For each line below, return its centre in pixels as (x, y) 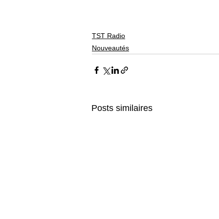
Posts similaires (122, 108)
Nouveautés (110, 48)
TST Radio (109, 35)
